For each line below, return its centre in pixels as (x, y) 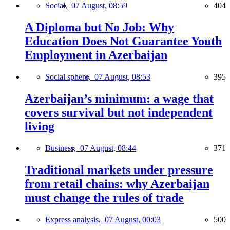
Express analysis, (75, 219)
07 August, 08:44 (108, 148)
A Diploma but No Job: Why (99, 27)
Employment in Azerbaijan (96, 55)
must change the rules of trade (104, 197)
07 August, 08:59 (99, 6)
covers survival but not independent (119, 112)
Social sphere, (70, 77)
